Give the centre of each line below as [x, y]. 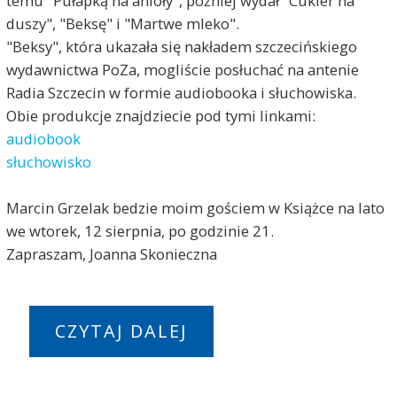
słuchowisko [48, 161]
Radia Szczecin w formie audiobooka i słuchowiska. [181, 92]
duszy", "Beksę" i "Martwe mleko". [122, 23]
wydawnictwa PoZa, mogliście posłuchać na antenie [182, 69]
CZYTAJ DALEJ [121, 331]
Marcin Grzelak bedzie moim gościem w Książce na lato [195, 207]
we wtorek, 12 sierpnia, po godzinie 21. [140, 230]
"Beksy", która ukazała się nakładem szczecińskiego [181, 46]
